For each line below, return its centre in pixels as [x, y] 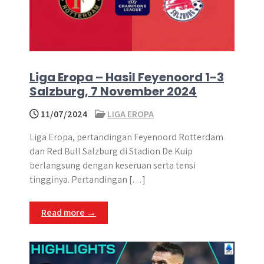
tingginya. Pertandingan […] [88, 179]
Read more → [69, 212]
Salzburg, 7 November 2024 [113, 91]
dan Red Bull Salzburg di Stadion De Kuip [111, 151]
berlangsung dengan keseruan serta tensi [113, 165]
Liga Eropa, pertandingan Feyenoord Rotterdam [126, 137]
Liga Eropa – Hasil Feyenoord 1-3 [127, 77]
